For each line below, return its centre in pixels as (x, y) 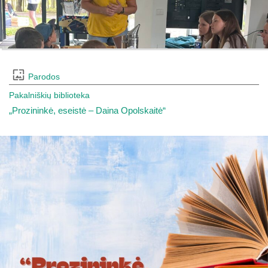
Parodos (44, 77)
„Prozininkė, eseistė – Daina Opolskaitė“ (87, 110)
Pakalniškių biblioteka (49, 95)
